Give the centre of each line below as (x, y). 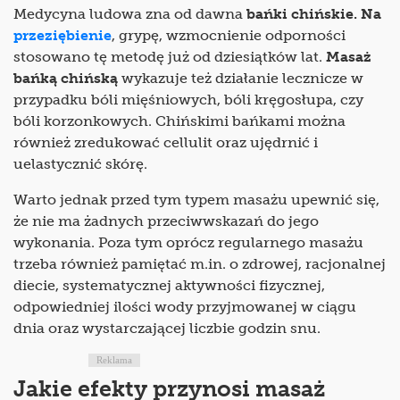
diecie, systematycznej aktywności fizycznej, (169, 286)
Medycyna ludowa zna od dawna (130, 14)
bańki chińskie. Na (314, 14)
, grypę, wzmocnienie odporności (229, 36)
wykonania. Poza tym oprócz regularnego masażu (188, 243)
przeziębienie (62, 36)
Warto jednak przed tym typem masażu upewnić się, (196, 200)
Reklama (114, 360)
